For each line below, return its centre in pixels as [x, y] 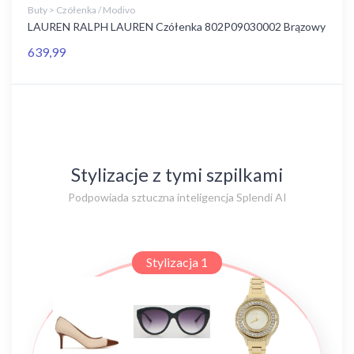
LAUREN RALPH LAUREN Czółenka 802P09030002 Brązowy [177, 26]
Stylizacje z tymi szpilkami [177, 175]
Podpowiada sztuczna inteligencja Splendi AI [177, 197]
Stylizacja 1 [177, 262]
